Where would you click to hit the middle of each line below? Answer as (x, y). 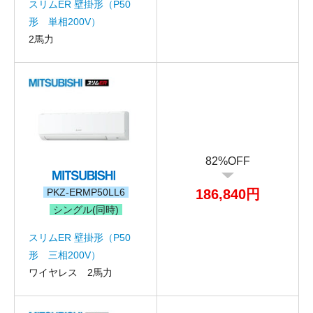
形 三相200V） (65, 255)
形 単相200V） (65, 21)
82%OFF (228, 161)
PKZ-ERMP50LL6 (86, 192)
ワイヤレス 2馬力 (71, 272)
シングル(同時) (86, 209)
